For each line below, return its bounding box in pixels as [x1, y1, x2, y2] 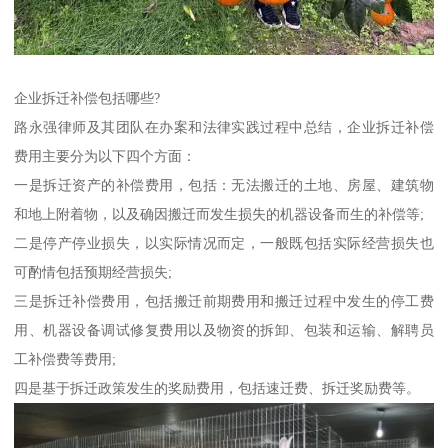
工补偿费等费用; [14, 350, 117, 367]
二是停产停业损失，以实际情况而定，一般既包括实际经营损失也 [14, 234, 434, 251]
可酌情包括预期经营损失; [14, 263, 173, 280]
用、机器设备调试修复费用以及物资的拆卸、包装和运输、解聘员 [14, 321, 434, 338]
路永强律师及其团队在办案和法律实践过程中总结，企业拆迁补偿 [14, 118, 434, 135]
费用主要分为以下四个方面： [14, 147, 197, 164]
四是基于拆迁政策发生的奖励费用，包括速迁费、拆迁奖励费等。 [14, 379, 421, 396]
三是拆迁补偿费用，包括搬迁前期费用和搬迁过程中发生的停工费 [14, 292, 434, 309]
